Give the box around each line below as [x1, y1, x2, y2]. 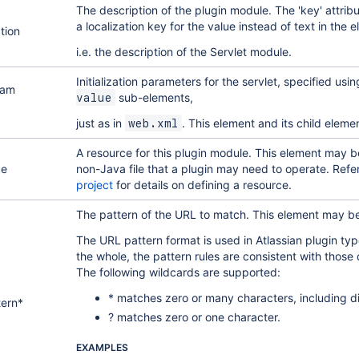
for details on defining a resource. [112, 178, 292, 192]
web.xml [127, 117, 179, 130]
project [75, 178, 113, 192]
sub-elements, [115, 91, 193, 104]
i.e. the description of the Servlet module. [75, 45, 292, 58]
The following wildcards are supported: [75, 265, 280, 279]
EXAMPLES [75, 341, 128, 353]
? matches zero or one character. [107, 310, 280, 324]
